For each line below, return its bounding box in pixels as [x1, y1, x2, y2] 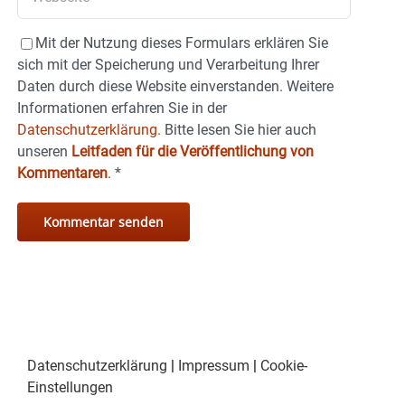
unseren [17, 143, 71, 161]
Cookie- [260, 357, 307, 375]
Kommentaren [17, 165, 108, 183]
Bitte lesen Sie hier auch [161, 121, 316, 139]
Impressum [178, 357, 250, 375]
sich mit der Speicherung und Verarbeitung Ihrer [17, 56, 319, 74]
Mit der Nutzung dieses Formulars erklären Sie [35, 34, 328, 52]
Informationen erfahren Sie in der [17, 99, 227, 118]
